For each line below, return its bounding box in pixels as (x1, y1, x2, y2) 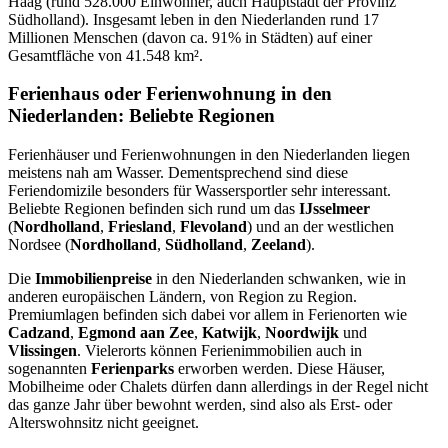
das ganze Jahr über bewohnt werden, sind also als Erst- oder (8, 396, 392, 414)
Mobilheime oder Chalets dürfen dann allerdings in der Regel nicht (8, 378, 428, 396)
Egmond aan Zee (78, 324, 194, 342)
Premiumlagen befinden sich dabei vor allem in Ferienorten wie (8, 306, 407, 324)
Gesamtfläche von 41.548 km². (8, 46, 203, 64)
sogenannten (8, 360, 91, 378)
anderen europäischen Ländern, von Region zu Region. (8, 288, 357, 306)
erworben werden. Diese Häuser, (174, 360, 385, 378)
